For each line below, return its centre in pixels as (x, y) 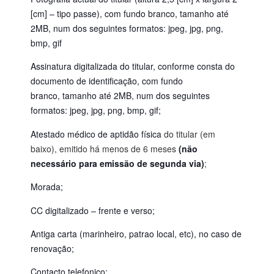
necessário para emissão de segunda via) (117, 163)
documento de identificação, (86, 81)
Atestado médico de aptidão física (96, 134)
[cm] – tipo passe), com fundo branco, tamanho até (130, 13)
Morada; (47, 187)
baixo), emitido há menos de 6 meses (105, 148)
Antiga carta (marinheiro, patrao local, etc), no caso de (136, 233)
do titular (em (188, 134)
